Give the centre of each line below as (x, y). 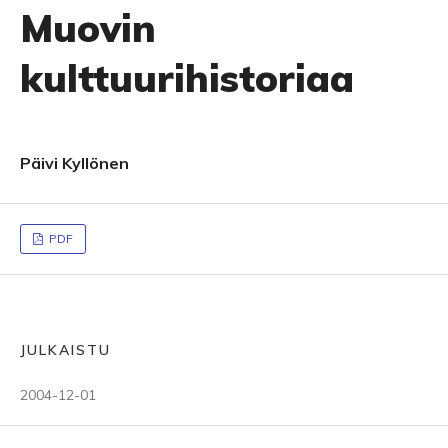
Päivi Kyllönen (74, 163)
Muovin (88, 28)
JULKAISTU (65, 350)
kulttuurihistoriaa (187, 78)
